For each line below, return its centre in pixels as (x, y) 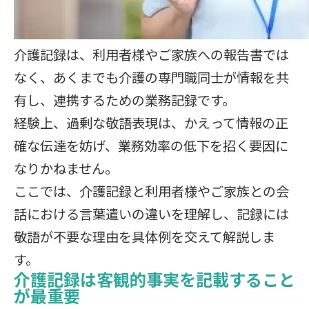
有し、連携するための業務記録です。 (124, 100)
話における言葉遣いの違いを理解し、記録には (151, 214)
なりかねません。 (66, 168)
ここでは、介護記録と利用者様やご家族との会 (151, 191)
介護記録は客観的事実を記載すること (154, 279)
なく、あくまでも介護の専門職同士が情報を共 (151, 77)
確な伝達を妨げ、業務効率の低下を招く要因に (151, 146)
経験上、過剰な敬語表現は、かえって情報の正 (151, 123)
